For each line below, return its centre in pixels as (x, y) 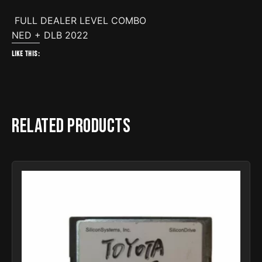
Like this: (26, 54)
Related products (71, 127)
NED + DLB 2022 (50, 35)
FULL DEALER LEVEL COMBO (79, 21)
